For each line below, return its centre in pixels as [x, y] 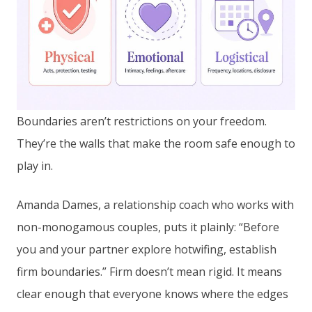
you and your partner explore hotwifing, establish [147, 250]
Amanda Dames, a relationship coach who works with [155, 205]
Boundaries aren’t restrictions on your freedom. [142, 122]
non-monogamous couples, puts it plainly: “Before [148, 227]
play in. [35, 166]
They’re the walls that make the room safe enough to [156, 144]
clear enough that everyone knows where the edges [153, 294]
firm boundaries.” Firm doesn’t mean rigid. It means [149, 272]
